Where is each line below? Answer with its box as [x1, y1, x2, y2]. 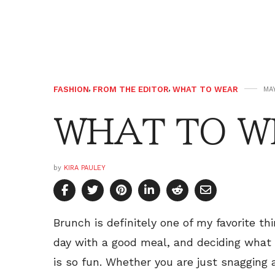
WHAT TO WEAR [172, 85, 238, 95]
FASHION [53, 85, 89, 95]
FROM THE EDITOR [93, 85, 169, 95]
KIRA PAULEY [64, 164, 106, 172]
